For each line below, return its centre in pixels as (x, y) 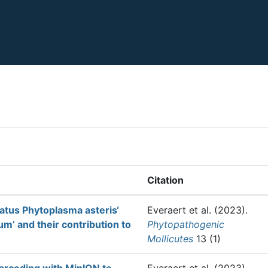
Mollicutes (170, 239)
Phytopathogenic (186, 224)
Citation (165, 180)
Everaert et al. (179, 210)
